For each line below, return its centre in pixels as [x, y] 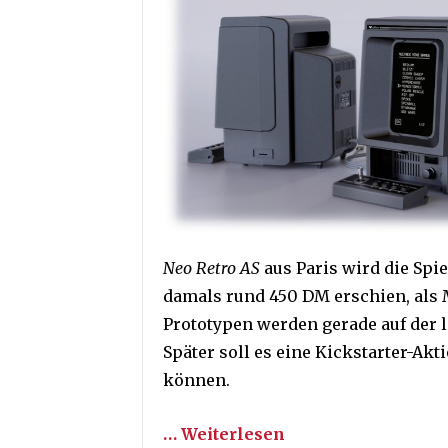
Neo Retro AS [211, 268]
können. [196, 380]
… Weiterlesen [224, 434]
